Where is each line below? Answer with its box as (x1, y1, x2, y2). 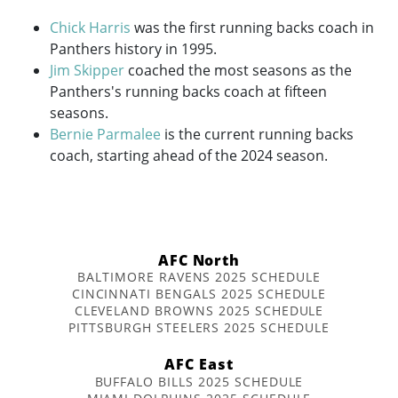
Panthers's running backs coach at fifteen (50, 82, 327, 102)
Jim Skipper (50, 60, 124, 81)
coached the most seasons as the (124, 60, 352, 81)
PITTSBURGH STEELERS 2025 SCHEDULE (68, 319, 330, 337)
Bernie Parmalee (50, 124, 161, 145)
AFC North (157, 250, 241, 270)
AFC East (164, 354, 234, 375)
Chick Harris (50, 18, 131, 38)
